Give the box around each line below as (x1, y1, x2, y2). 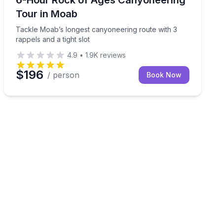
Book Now (147, 70, 182, 79)
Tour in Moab (16, 7, 77, 20)
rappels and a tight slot (16, 35, 90, 43)
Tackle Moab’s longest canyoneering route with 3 (16, 25, 177, 34)
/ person (47, 70, 79, 80)
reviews (98, 50, 126, 59)
